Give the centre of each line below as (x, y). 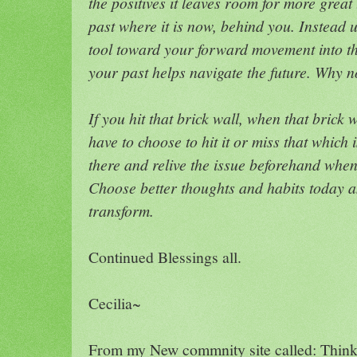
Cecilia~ (115, 303)
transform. (121, 210)
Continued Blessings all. (165, 257)
